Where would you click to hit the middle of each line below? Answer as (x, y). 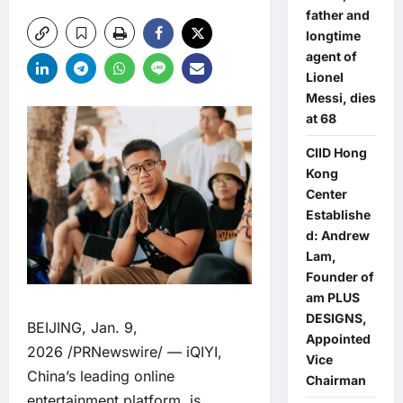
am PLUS (332, 297)
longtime (333, 36)
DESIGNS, (336, 318)
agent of (331, 56)
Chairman (336, 380)
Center (326, 194)
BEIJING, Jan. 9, (82, 327)
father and (337, 15)
